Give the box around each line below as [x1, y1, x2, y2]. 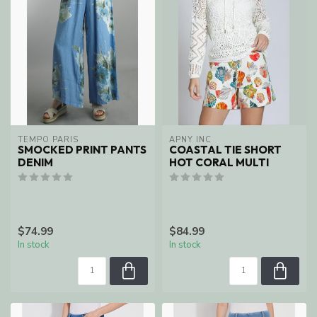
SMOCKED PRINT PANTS [18, 142, 146, 156]
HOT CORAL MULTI [169, 155, 269, 169]
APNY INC [169, 134, 212, 145]
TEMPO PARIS [18, 134, 79, 145]
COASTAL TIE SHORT [169, 142, 282, 156]
